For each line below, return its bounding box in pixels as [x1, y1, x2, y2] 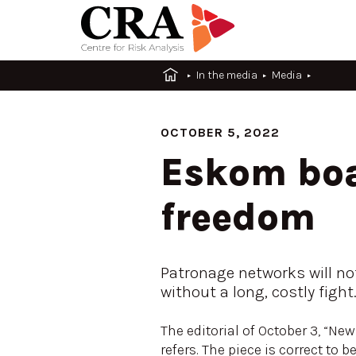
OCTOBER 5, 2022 [161, 125, 280, 140]
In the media [196, 68, 257, 82]
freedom [161, 195, 315, 239]
